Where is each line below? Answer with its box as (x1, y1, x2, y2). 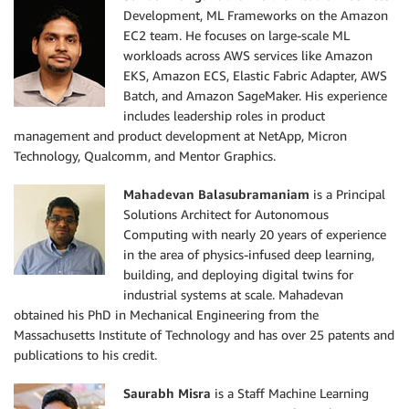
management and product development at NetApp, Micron (14, 128, 347, 144)
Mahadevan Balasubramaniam (123, 186, 309, 203)
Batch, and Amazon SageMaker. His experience (123, 88, 387, 104)
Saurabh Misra (123, 385, 211, 402)
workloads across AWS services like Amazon (123, 47, 372, 64)
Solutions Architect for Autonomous (123, 206, 329, 223)
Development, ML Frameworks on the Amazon (123, 7, 388, 24)
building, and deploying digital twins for (123, 267, 353, 283)
